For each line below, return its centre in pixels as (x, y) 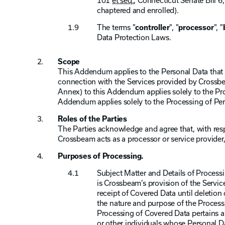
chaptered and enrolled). (138, 10)
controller (152, 27)
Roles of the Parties (92, 119)
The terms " (116, 27)
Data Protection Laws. (134, 37)
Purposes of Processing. (101, 156)
